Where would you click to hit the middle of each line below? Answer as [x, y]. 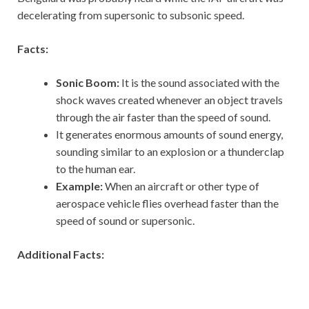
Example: [80, 186]
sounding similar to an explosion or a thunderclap [170, 152]
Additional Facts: [61, 255]
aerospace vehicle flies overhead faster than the [167, 203]
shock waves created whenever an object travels [169, 100]
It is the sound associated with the [199, 83]
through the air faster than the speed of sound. [164, 117]
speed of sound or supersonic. [125, 221]
